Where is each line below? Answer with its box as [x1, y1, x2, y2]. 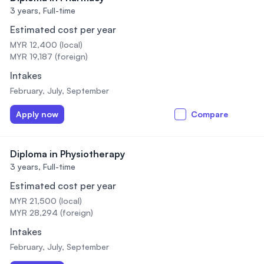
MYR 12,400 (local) [10, 39, 82, 49]
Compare [191, 109, 228, 119]
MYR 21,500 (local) [10, 196, 82, 206]
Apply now [16, 109, 58, 119]
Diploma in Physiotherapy [10, 148, 125, 160]
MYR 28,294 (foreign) [10, 207, 93, 217]
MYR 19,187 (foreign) [10, 51, 88, 61]
